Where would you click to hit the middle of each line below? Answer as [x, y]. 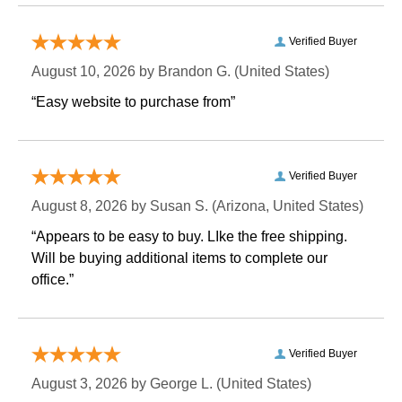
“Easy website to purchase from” [133, 102]
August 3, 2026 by [91, 384]
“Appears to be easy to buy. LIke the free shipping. [189, 237]
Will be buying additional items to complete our [179, 258]
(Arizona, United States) [286, 206]
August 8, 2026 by [91, 206]
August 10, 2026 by [95, 72]
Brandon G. [194, 72]
